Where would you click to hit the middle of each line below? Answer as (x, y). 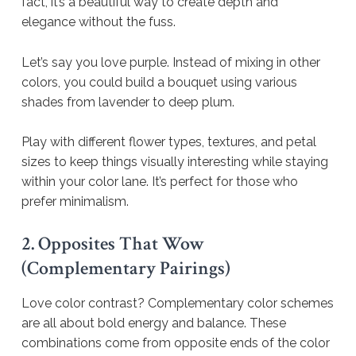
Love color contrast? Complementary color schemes (178, 303)
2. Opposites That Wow (113, 244)
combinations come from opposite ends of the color (176, 342)
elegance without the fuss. (99, 21)
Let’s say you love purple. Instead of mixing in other (171, 62)
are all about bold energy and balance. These (154, 323)
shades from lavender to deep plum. (130, 102)
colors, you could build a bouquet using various (159, 82)
